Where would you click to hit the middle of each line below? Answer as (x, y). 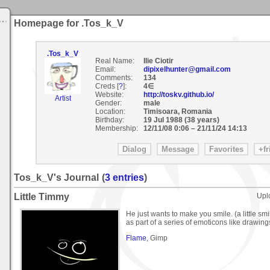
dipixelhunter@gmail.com (187, 69)
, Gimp (157, 238)
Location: (110, 111)
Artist (63, 98)
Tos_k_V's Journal (56, 178)
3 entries (124, 178)
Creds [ (107, 86)
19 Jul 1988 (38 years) (182, 120)
